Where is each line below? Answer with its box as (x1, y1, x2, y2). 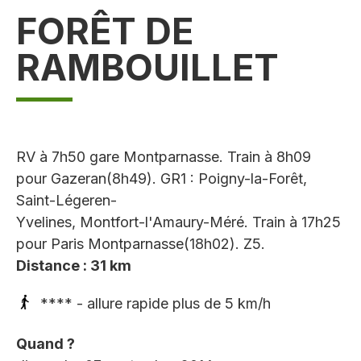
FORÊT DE (16, 9, 193, 54)
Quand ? (16, 335, 75, 353)
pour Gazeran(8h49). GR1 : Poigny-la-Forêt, (16, 170, 307, 188)
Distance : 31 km (16, 257, 131, 275)
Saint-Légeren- (16, 192, 117, 210)
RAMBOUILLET (16, 45, 279, 90)
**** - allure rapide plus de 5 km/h (40, 295, 271, 313)
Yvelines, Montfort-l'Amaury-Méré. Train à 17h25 (16, 214, 341, 231)
